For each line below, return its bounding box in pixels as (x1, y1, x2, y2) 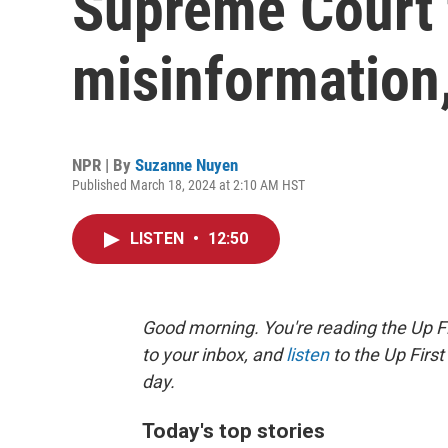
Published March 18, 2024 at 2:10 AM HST (72, 177, 305, 193)
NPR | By (72, 155, 135, 175)
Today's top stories (142, 418, 325, 443)
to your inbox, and (142, 344, 286, 365)
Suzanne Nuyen (135, 155, 238, 175)
